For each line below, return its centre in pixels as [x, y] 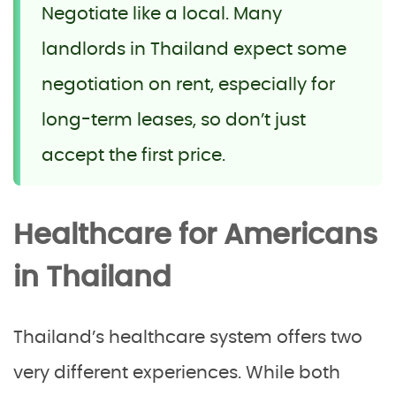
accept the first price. [133, 156]
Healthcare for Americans [195, 236]
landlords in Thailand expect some [194, 50]
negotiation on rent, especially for [188, 85]
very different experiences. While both [177, 373]
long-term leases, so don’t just [174, 121]
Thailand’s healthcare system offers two [188, 338]
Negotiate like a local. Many [162, 15]
